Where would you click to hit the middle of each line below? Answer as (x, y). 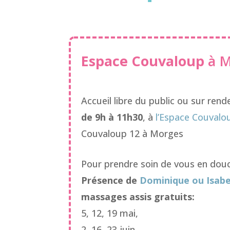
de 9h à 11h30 (112, 117)
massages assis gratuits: (138, 196)
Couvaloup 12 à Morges (132, 133)
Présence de (111, 180)
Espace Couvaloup (145, 61)
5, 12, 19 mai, (110, 213)
